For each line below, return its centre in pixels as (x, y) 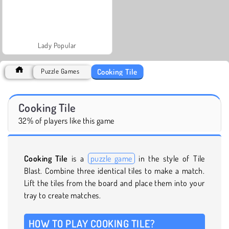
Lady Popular (57, 45)
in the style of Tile (170, 158)
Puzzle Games (60, 71)
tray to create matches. (63, 195)
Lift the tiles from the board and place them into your (114, 183)
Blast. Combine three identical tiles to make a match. (114, 170)
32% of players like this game (66, 120)
